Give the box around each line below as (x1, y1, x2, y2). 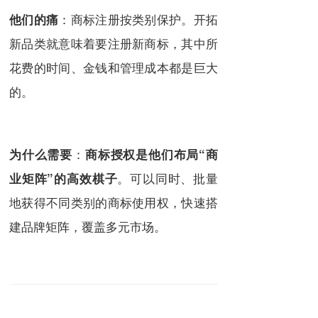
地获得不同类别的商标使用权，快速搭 (9, 192, 218, 211)
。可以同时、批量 (117, 168, 218, 187)
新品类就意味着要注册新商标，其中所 (9, 33, 218, 52)
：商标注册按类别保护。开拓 (58, 9, 218, 28)
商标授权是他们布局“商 (84, 145, 218, 163)
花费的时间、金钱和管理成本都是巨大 (9, 57, 218, 76)
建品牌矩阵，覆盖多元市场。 (9, 216, 166, 235)
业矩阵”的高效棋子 (9, 169, 118, 187)
